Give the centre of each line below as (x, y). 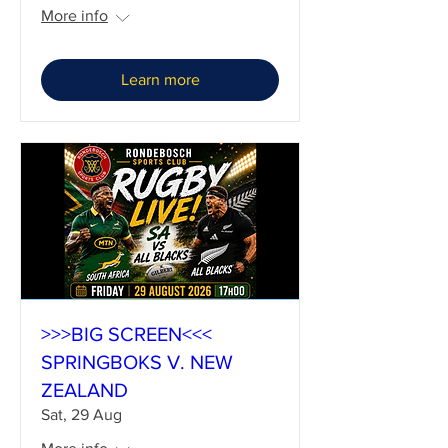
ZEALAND (84, 389)
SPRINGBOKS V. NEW (137, 361)
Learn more (160, 80)
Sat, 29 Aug (81, 414)
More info (74, 16)
